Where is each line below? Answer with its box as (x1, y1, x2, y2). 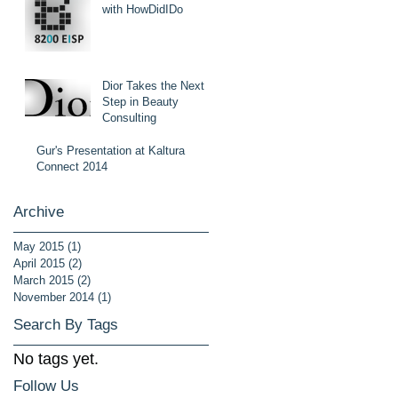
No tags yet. (13, 350, 99, 368)
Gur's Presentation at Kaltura (36, 144, 185, 157)
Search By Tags (13, 316, 118, 333)
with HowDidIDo (102, 3, 183, 16)
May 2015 (13, 240, 64, 253)
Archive (13, 203, 64, 220)
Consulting (102, 111, 156, 124)
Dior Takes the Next (102, 79, 204, 92)
